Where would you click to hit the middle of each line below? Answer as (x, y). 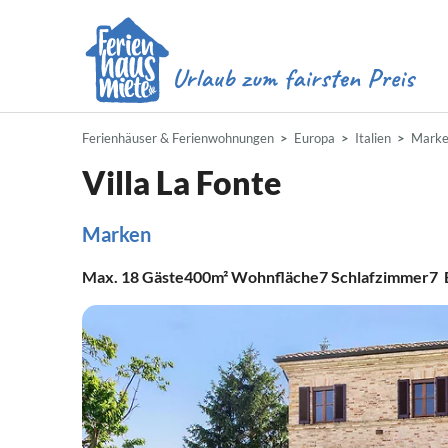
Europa (314, 138)
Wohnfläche (273, 276)
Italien (373, 138)
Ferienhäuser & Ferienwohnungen (178, 138)
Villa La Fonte (181, 182)
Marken (116, 234)
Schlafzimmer (380, 276)
